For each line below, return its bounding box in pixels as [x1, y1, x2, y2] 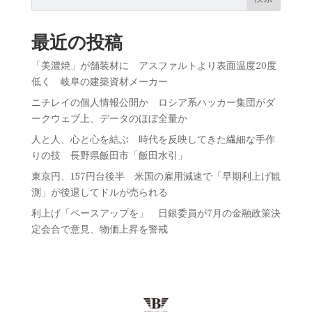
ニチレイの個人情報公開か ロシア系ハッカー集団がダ [31, 94, 275, 109]
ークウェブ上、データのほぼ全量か [31, 110, 187, 125]
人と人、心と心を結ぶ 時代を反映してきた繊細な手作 [31, 131, 275, 146]
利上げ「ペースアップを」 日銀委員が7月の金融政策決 [31, 205, 281, 219]
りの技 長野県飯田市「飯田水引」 [31, 147, 187, 162]
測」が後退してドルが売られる [31, 184, 168, 198]
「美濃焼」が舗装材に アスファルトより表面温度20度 [31, 57, 276, 72]
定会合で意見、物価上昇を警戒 [31, 221, 168, 235]
